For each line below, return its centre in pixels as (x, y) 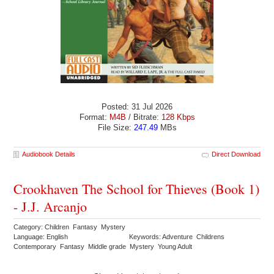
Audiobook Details (49, 154)
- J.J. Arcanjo (50, 207)
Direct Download (236, 154)
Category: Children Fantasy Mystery (71, 227)
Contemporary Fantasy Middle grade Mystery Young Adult (104, 247)
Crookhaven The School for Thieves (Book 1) (137, 189)
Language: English (41, 237)
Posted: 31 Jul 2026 (137, 106)
